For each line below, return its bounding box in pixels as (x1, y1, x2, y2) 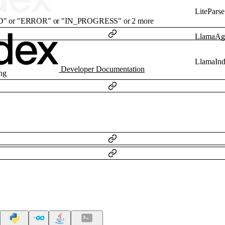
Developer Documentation (61, 65, 145, 74)
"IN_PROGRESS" (61, 17, 122, 26)
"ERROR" (17, 17, 51, 26)
